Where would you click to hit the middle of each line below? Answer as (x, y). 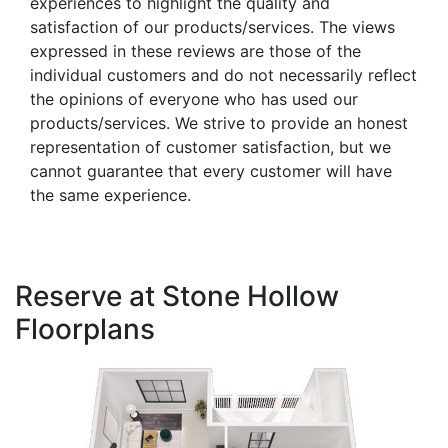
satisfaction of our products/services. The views (212, 26)
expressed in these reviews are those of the (195, 50)
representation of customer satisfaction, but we (210, 146)
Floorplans (85, 328)
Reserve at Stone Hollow (177, 295)
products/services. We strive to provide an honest (219, 122)
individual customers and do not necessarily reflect (223, 74)
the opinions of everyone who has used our (194, 98)
